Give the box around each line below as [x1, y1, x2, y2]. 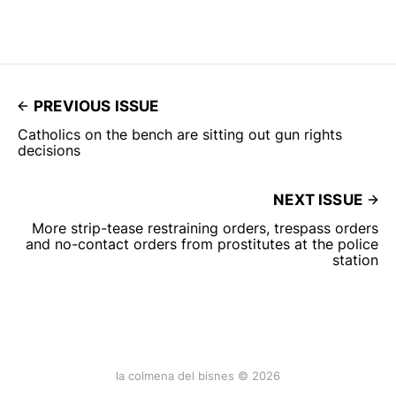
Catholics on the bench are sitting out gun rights [18, 126, 342, 144]
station [332, 251, 378, 270]
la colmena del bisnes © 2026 [116, 369, 280, 384]
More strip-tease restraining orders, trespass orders [32, 219, 378, 238]
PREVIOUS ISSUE [34, 97, 159, 116]
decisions [18, 141, 80, 160]
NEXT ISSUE [273, 191, 362, 209]
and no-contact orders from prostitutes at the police [26, 235, 378, 254]
